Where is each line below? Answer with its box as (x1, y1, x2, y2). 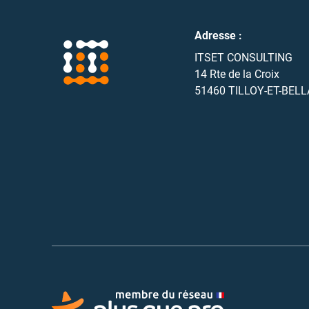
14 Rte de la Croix (194, 67, 279, 81)
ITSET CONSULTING (194, 50, 292, 64)
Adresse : (194, 28, 242, 42)
